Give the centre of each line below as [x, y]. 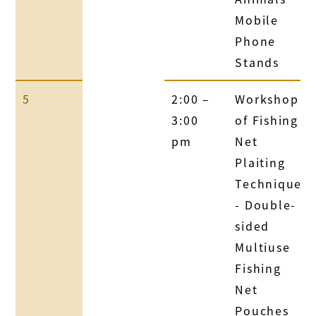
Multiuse [263, 247]
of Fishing [267, 120]
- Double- [266, 204]
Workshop [267, 98]
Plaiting [260, 162]
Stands [257, 62]
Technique [269, 183]
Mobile [257, 19]
